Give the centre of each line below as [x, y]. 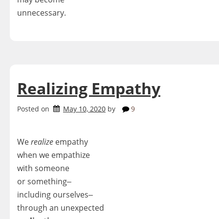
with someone [43, 168]
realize [42, 142]
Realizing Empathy [89, 88]
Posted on [34, 109]
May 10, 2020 [84, 109]
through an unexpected [61, 208]
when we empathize [54, 155]
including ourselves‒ [55, 194]
